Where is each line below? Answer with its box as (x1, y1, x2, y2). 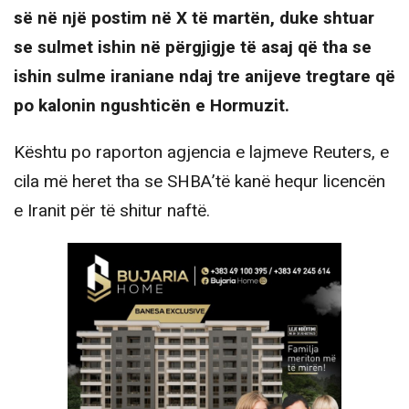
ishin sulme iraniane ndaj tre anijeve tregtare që (14, 63, 395, 89)
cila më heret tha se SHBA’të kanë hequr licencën (14, 168, 385, 194)
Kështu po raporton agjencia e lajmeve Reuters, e (14, 139, 389, 165)
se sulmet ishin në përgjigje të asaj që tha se (14, 34, 372, 60)
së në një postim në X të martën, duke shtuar (14, 5, 374, 31)
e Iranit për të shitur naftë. (14, 197, 210, 224)
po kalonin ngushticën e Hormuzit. (14, 92, 289, 119)
